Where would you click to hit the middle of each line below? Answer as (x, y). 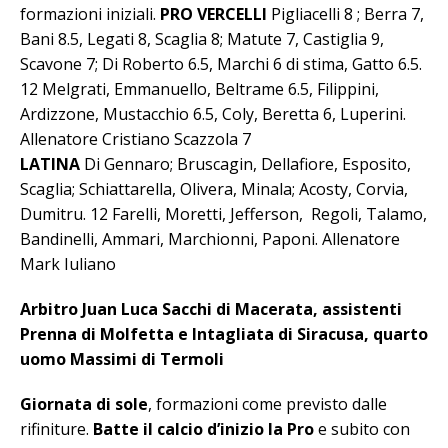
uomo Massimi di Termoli (122, 359)
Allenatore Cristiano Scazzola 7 (135, 139)
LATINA (50, 164)
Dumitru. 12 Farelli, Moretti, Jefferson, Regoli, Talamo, (223, 214)
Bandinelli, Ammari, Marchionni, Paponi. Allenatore (210, 239)
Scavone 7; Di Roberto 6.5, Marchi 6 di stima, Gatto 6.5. (221, 64)
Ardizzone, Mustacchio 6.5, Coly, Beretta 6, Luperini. (213, 114)
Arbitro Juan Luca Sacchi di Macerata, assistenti (211, 309)
